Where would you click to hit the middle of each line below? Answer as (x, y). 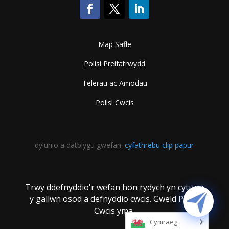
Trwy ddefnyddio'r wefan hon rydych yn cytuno (114, 187)
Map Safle (114, 44)
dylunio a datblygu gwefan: (80, 145)
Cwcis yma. (114, 210)
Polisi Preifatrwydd (114, 63)
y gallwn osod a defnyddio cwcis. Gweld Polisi (114, 199)
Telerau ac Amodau (114, 83)
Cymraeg (164, 222)
